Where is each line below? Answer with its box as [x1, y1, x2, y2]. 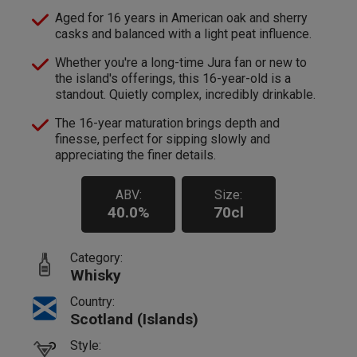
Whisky [70, 266, 121, 285]
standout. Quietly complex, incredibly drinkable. [55, 87, 316, 103]
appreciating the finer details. [55, 147, 216, 163]
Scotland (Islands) [70, 310, 198, 329]
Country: [70, 294, 115, 310]
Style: [70, 338, 101, 354]
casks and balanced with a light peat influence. [55, 26, 312, 42]
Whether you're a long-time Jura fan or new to [55, 55, 307, 71]
